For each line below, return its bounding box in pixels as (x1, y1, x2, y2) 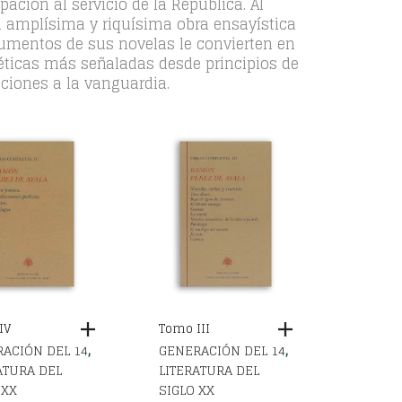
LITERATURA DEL (158, 358, 259, 381)
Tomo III (158, 318, 210, 339)
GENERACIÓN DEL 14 (158, 338, 285, 362)
